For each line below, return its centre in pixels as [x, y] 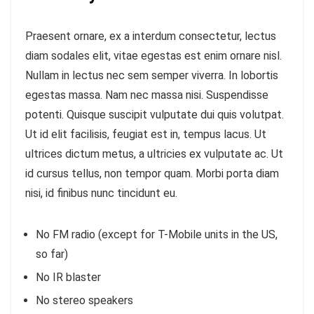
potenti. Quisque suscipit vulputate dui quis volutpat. [155, 115]
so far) [52, 254]
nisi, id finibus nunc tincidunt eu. [101, 193]
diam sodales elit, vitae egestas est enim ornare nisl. [153, 56]
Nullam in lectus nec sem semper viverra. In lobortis [152, 76]
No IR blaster [68, 278]
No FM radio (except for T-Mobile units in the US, [157, 235]
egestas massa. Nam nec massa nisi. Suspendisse [147, 95]
